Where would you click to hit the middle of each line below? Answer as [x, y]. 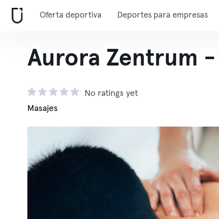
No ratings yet [111, 93]
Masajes [43, 109]
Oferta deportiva [71, 15]
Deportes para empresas [163, 15]
